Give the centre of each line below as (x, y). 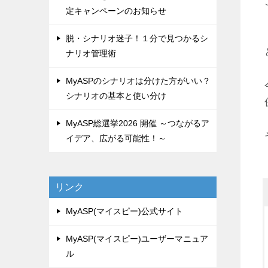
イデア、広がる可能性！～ (116, 138)
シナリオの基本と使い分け (116, 95)
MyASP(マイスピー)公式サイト (124, 211)
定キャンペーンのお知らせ (116, 10)
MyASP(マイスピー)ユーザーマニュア (137, 238)
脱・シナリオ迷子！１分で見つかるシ (137, 38)
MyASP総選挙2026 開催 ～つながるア (138, 123)
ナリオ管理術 (91, 53)
